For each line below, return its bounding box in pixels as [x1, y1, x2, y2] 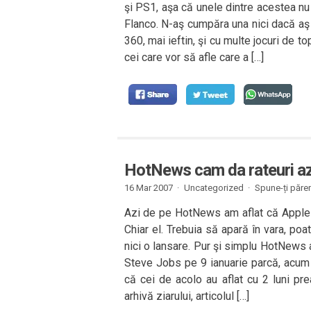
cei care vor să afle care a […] [124, 51, 264, 64]
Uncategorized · [183, 183, 250, 193]
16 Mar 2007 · [124, 183, 179, 193]
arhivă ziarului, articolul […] [124, 289, 249, 303]
